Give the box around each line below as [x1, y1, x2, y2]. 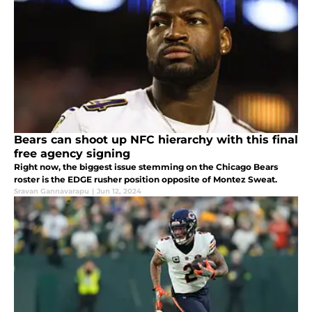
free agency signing [14, 147, 130, 161]
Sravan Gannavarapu [14, 187, 89, 196]
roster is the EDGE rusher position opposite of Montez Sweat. [14, 174, 277, 185]
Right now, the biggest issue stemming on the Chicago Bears [14, 162, 278, 173]
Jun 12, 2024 [97, 187, 141, 196]
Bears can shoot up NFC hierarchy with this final [14, 133, 298, 147]
